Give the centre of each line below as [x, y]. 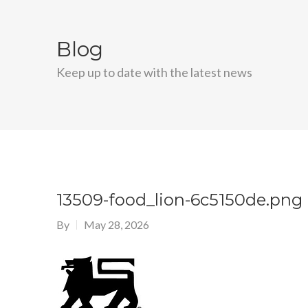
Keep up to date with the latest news [154, 72]
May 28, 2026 [117, 224]
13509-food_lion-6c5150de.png [179, 200]
